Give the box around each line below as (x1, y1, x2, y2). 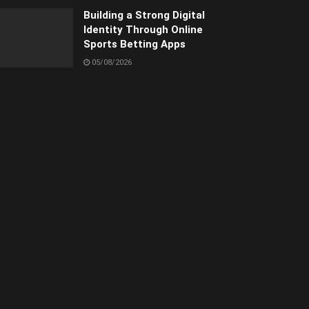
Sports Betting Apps (83, 38, 186, 51)
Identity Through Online (83, 23, 203, 37)
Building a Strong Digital (83, 9, 205, 22)
